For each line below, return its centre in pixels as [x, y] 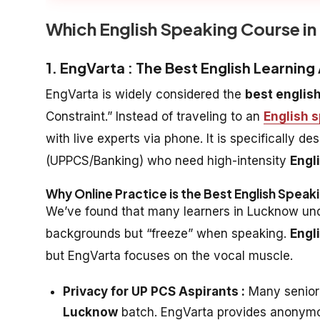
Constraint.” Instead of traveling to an [155, 116]
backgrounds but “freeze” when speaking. [168, 233]
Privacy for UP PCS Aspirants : [154, 291]
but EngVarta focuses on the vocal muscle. [169, 255]
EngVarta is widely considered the [145, 94]
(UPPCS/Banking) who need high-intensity [168, 160]
